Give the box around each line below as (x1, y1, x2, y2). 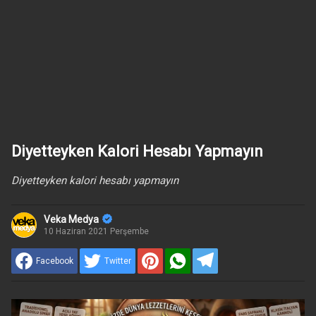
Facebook (35, 256, 73, 266)
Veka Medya (43, 214, 99, 225)
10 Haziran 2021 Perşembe (43, 226, 149, 236)
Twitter (104, 256, 131, 266)
